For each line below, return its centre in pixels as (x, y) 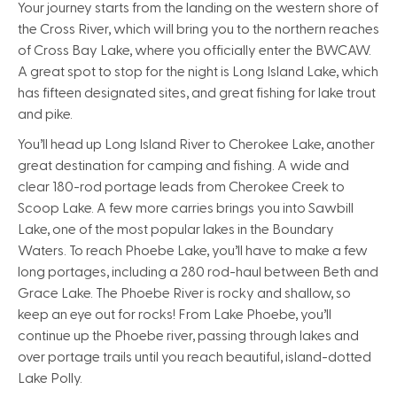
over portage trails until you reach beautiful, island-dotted (195, 357)
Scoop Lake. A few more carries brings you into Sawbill (186, 208)
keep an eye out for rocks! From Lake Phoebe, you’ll (175, 315)
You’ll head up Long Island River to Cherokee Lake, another (196, 144)
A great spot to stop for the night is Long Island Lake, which (198, 72)
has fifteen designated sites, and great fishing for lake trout (197, 93)
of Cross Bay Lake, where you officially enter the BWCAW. (195, 51)
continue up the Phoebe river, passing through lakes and (188, 336)
